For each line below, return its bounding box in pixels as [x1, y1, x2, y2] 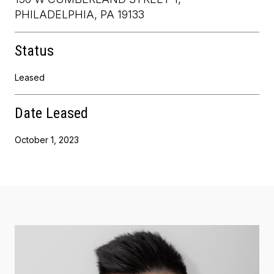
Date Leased [15, 104, 88, 122]
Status [15, 42, 54, 59]
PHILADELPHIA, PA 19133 [15, 7, 144, 21]
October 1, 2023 [15, 134, 79, 145]
